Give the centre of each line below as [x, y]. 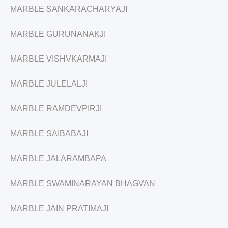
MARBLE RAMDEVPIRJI [56, 109]
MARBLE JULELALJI [49, 84]
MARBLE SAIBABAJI [49, 134]
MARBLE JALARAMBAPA [58, 159]
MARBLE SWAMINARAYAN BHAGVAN [83, 183]
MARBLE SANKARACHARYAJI [69, 9]
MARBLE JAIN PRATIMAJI [59, 208]
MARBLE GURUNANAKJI [58, 34]
